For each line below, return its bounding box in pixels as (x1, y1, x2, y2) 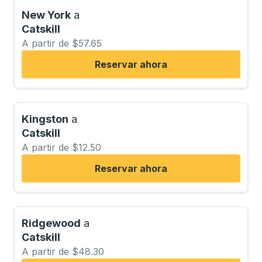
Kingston (22, 113, 68, 125)
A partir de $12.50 (22, 142, 101, 153)
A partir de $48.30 (22, 246, 104, 257)
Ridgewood (22, 217, 81, 229)
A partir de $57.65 (22, 37, 102, 49)
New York (22, 9, 71, 21)
